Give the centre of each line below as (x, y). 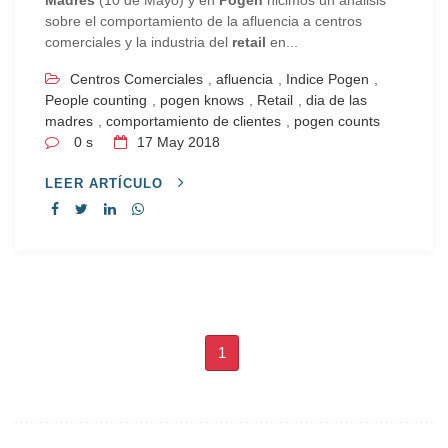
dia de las (336, 99)
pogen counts (337, 120)
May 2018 (188, 141)
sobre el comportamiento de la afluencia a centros (203, 20)
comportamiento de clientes (193, 120)
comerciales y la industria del (138, 41)
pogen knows (202, 99)
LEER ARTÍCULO (106, 183)
